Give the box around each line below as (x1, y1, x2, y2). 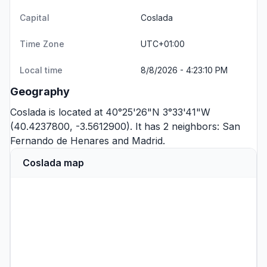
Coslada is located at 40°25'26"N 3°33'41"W (10, 106, 210, 118)
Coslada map (23, 157, 84, 169)
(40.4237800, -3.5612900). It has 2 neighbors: (10, 120, 222, 132)
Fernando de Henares (10, 135, 109, 147)
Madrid (132, 135, 163, 147)
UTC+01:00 (141, 39, 185, 49)
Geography (10, 85, 70, 98)
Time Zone (20, 39, 64, 49)
